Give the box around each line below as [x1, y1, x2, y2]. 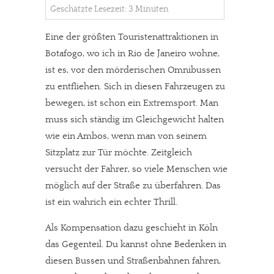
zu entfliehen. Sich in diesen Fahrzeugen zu [45, 81, 225, 92]
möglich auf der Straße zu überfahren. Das [45, 180, 221, 191]
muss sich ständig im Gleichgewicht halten [45, 114, 224, 125]
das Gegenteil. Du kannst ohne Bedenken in [45, 239, 226, 250]
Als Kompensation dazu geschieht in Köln [45, 223, 218, 233]
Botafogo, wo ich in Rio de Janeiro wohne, [45, 48, 220, 59]
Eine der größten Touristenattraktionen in [45, 32, 218, 42]
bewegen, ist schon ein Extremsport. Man [45, 98, 218, 108]
